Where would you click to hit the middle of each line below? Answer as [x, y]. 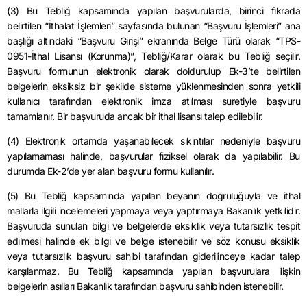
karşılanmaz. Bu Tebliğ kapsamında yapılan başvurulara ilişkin [153, 271]
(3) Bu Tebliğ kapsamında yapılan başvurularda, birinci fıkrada [153, 10]
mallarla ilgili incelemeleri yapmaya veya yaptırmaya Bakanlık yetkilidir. [153, 211]
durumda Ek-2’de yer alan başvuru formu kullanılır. [110, 171]
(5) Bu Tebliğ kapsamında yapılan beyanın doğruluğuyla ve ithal [153, 196]
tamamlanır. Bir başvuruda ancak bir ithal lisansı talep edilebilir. [135, 116]
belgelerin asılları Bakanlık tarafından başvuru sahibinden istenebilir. [145, 286]
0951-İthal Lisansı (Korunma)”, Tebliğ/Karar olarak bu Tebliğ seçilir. [153, 56]
